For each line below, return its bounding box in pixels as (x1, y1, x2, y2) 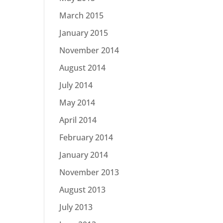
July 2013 (59, 202, 93, 213)
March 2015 (59, 10, 104, 21)
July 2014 (59, 80, 93, 91)
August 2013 (59, 184, 106, 195)
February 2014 (59, 132, 113, 143)
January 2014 (59, 149, 109, 160)
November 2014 (59, 45, 119, 56)
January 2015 (59, 27, 109, 38)
